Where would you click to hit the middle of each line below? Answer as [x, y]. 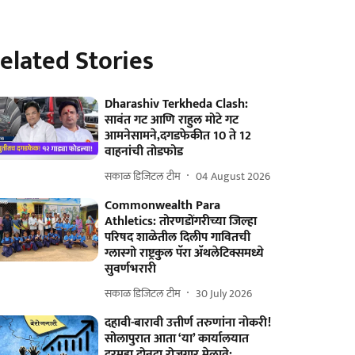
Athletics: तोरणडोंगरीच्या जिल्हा [181, 221]
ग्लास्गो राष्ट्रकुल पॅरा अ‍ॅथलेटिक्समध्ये [185, 253]
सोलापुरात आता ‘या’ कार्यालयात [177, 339]
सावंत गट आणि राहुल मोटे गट [172, 120]
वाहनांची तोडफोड [144, 152]
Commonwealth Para [163, 206]
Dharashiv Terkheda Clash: [177, 104]
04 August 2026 [233, 176]
